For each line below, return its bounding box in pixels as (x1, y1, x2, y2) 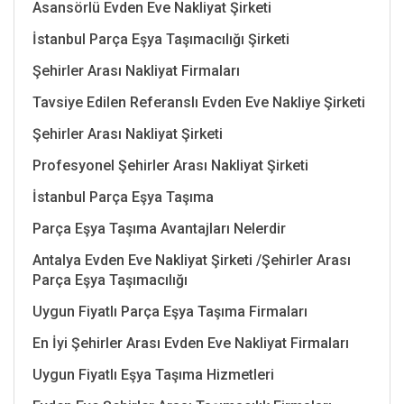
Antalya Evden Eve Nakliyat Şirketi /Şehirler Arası (32, 251, 351, 269)
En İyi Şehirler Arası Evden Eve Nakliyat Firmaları (32, 334, 349, 352)
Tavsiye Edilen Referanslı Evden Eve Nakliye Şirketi (32, 93, 365, 111)
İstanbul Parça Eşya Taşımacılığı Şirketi (32, 30, 289, 48)
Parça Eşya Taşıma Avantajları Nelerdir (32, 219, 286, 237)
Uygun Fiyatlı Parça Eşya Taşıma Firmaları (32, 302, 308, 320)
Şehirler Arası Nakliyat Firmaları (32, 61, 240, 79)
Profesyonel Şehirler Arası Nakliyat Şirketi (32, 156, 308, 174)
